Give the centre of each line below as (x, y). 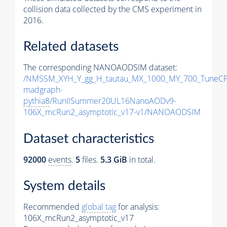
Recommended (52, 207)
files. (90, 159)
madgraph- (43, 90)
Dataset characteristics (89, 139)
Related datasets (71, 47)
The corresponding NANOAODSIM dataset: (100, 68)
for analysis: (138, 207)
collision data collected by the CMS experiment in (112, 9)
